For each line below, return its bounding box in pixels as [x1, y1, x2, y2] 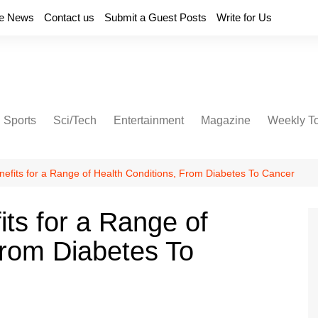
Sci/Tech [53, 114, 97, 126]
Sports [4, 114, 36, 126]
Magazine [201, 114, 251, 126]
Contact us [44, 11, 94, 23]
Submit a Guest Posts [104, 11, 207, 23]
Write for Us [216, 11, 272, 23]
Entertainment [114, 114, 184, 126]
